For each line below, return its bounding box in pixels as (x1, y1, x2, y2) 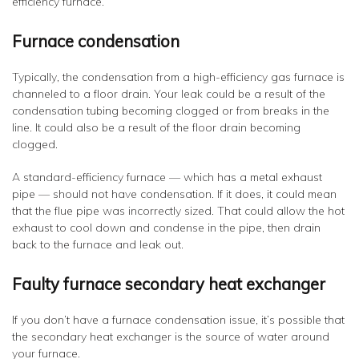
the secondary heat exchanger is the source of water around (12, 329, 329, 344)
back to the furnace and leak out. (12, 237, 184, 252)
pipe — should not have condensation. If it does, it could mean (12, 187, 337, 201)
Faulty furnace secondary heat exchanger (12, 274, 325, 294)
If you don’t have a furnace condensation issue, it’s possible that (12, 313, 345, 327)
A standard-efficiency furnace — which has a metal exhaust (12, 170, 322, 184)
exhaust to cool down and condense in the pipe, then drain (12, 220, 321, 235)
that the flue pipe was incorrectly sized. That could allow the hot (12, 204, 345, 218)
